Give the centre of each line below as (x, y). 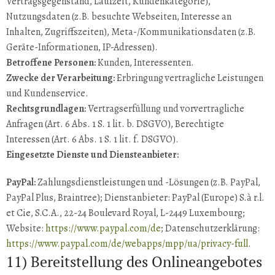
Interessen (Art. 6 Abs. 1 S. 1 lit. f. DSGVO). (92, 139)
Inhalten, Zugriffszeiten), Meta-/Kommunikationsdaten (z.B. (131, 32)
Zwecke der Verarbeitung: (60, 78)
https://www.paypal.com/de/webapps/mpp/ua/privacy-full (127, 244)
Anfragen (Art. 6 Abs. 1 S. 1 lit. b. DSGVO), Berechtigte (115, 124)
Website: (26, 228)
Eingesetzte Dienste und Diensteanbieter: (92, 155)
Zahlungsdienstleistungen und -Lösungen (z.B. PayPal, (148, 182)
